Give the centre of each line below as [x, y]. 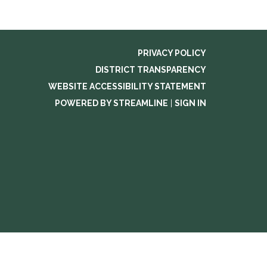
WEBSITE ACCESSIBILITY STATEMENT [127, 86]
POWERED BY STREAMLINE [111, 103]
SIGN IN [190, 103]
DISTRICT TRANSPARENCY [151, 70]
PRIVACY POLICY [172, 53]
